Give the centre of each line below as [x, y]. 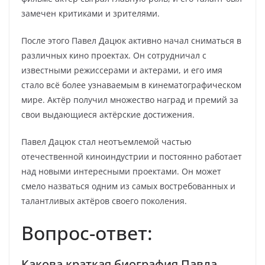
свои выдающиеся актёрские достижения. [108, 114]
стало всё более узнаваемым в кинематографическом [131, 85]
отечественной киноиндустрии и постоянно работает [132, 156]
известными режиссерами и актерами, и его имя [122, 70]
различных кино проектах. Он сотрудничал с [114, 55]
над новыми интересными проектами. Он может [121, 171]
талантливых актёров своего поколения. [104, 201]
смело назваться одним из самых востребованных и [128, 186]
